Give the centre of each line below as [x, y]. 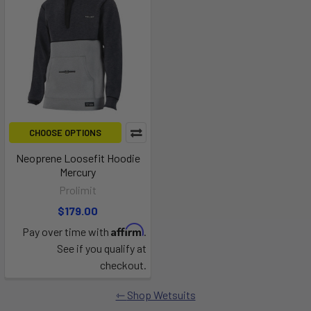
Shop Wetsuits [161, 295]
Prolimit [78, 190]
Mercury [78, 172]
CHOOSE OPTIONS [65, 133]
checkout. [123, 265]
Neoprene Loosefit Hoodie [78, 158]
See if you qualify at [102, 249]
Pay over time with [67, 232]
